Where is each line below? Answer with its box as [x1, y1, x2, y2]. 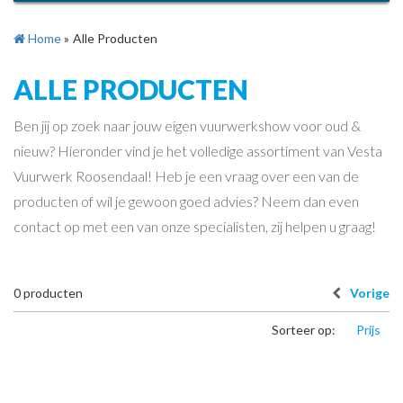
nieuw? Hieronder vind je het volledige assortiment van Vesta [13, 142, 382, 159]
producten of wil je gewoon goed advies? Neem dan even [13, 193, 359, 210]
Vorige [350, 285, 390, 300]
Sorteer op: [272, 322, 338, 337]
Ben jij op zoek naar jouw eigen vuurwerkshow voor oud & [13, 117, 361, 134]
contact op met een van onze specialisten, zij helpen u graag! [13, 218, 376, 235]
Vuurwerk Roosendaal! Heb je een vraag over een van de [13, 167, 359, 184]
